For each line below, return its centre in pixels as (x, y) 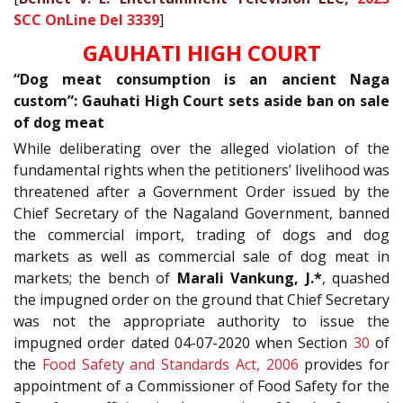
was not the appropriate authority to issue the (201, 321)
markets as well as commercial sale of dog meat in (201, 256)
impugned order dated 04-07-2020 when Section (184, 342)
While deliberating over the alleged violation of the (201, 148)
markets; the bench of (95, 278)
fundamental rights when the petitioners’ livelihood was (201, 170)
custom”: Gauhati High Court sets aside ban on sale (201, 100)
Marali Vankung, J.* (249, 278)
